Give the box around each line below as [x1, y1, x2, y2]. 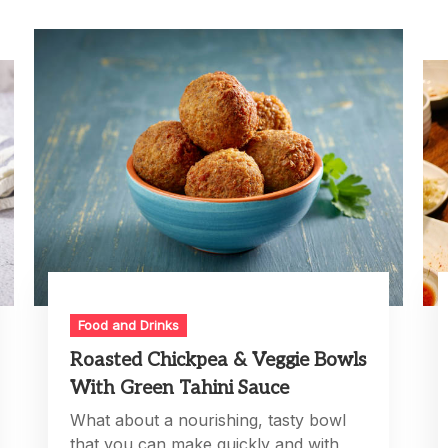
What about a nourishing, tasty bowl [70, 410, 347, 431]
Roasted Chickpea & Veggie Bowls [70, 349, 367, 373]
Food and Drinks [78, 317, 180, 334]
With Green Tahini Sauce [70, 377, 290, 401]
